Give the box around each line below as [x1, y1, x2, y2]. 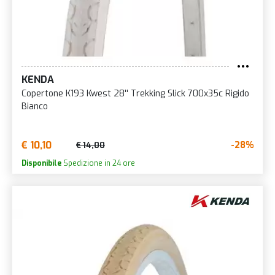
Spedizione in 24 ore [61, 158, 135, 168]
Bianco [21, 100, 48, 112]
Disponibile [21, 158, 61, 168]
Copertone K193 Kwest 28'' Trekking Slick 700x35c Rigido [21, 87, 249, 99]
